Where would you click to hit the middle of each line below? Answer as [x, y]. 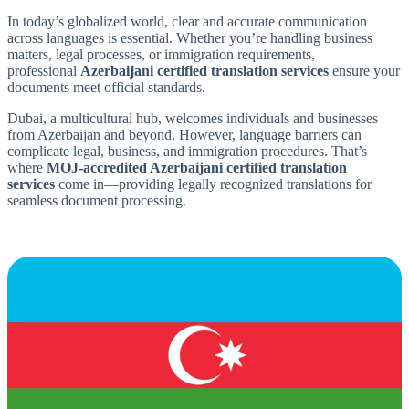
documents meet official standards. [106, 87]
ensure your [364, 70]
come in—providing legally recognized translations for [213, 184]
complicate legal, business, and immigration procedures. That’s [187, 151]
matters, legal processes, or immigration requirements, [161, 54]
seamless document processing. [97, 200]
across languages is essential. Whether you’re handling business [190, 37]
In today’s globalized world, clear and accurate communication [187, 21]
